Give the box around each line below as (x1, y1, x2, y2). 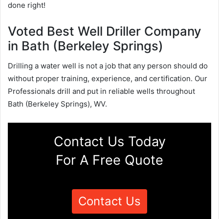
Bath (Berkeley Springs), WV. (8, 99, 107, 109)
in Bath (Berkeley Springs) (8, 38, 163, 53)
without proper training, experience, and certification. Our (8, 73, 207, 83)
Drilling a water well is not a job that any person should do (8, 61, 208, 70)
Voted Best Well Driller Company (8, 23, 201, 39)
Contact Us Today (53, 133, 166, 150)
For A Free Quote (56, 152, 163, 168)
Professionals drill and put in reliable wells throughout (8, 86, 195, 96)
